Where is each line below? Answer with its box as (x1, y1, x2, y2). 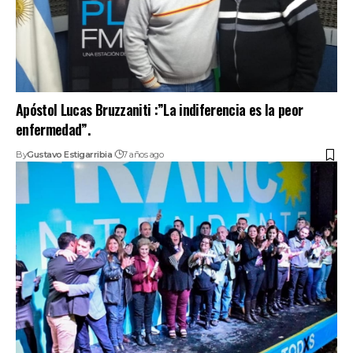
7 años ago (123, 149, 164, 161)
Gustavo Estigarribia (27, 149, 113, 161)
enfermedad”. (16, 119, 91, 140)
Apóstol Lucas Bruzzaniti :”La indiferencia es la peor (16, 99, 303, 121)
